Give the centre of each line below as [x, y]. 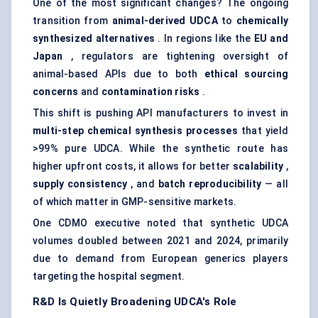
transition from [72, 21]
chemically [262, 21]
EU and [271, 39]
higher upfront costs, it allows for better [133, 166]
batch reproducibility [210, 184]
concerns [56, 92]
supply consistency [80, 184]
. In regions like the [204, 39]
